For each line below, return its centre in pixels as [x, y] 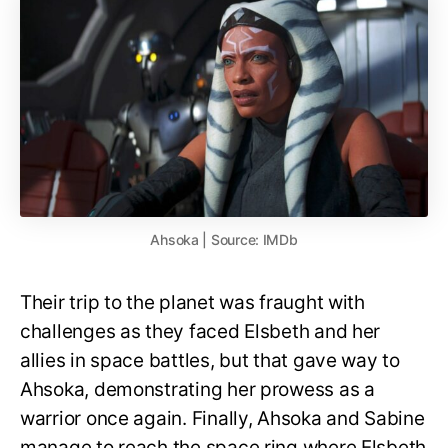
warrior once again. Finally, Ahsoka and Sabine [222, 418]
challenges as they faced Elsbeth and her [200, 331]
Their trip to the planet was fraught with [192, 302]
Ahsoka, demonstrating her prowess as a [197, 389]
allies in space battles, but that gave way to [210, 360]
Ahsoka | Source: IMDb [224, 239]
